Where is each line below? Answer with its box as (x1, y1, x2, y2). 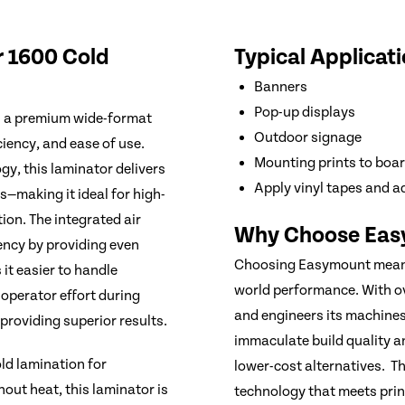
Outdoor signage (254, 129, 363, 147)
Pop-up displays (254, 104, 356, 122)
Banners (254, 79, 308, 97)
